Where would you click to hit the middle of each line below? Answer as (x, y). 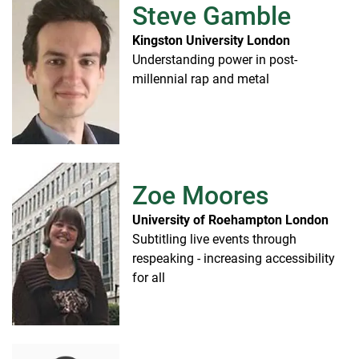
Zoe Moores (201, 195)
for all (149, 277)
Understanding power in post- (215, 59)
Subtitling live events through (214, 239)
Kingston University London (211, 40)
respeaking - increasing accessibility (234, 258)
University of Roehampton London (230, 220)
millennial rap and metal (201, 79)
